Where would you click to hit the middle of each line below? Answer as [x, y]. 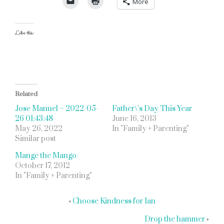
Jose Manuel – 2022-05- [57, 109]
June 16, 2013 [134, 119]
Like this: [24, 33]
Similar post [35, 139]
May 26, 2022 [39, 129]
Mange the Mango [46, 156]
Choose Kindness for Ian [114, 201]
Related [26, 94]
